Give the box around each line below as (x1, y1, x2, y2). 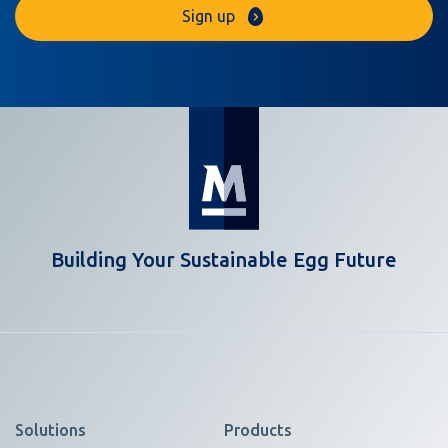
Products (224, 421, 292, 439)
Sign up (182, 7, 235, 25)
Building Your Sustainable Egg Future (51, 248, 397, 271)
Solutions (15, 421, 86, 439)
